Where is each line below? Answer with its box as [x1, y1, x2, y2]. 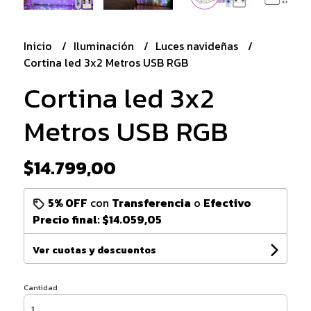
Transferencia [111, 194, 191, 211]
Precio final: [32, 210, 102, 228]
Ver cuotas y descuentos [32, 242, 156, 258]
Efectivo [203, 194, 251, 211]
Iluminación [73, 37, 137, 54]
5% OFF [47, 194, 87, 211]
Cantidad [23, 281, 58, 293]
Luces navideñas [155, 37, 241, 54]
